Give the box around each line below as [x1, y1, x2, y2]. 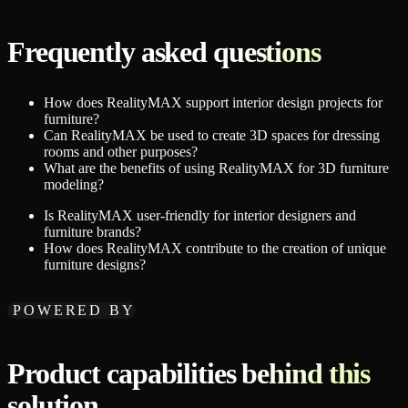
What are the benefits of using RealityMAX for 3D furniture [44, 160, 389, 177]
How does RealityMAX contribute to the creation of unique [44, 240, 386, 257]
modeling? [44, 177, 104, 193]
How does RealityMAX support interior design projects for [44, 95, 382, 111]
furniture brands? [44, 224, 141, 240]
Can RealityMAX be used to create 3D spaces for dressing [44, 127, 380, 144]
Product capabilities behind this [7, 357, 371, 391]
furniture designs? [44, 257, 146, 273]
